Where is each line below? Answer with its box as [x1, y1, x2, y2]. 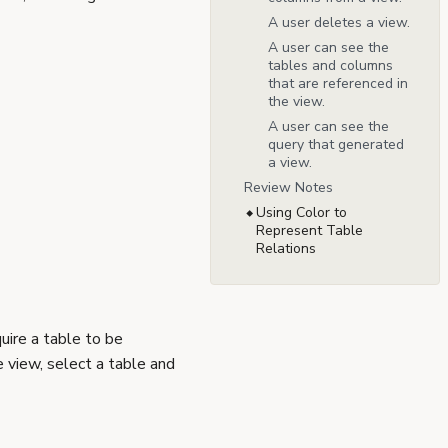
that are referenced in [268, 74, 408, 94]
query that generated [268, 135, 404, 155]
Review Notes [244, 178, 333, 198]
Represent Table [256, 221, 363, 241]
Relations [256, 239, 316, 259]
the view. [268, 92, 325, 112]
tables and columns [268, 56, 393, 76]
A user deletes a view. [268, 13, 410, 33]
